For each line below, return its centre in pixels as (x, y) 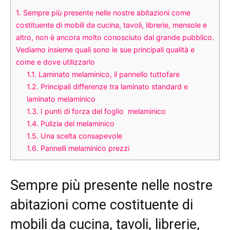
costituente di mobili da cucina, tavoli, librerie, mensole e (111, 25)
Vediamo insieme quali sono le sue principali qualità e (105, 50)
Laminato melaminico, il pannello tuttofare (108, 74)
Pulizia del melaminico (77, 124)
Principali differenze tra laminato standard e (113, 87)
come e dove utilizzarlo (55, 62)
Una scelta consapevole (81, 136)
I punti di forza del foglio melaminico (102, 111)
